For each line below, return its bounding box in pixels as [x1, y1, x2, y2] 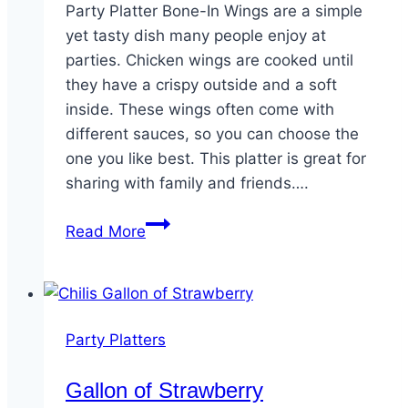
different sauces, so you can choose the [66, 125, 359, 144]
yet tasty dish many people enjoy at [66, 26, 326, 46]
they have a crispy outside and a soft [66, 76, 337, 95]
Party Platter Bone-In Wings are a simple [66, 2, 362, 21]
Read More [66, 222, 146, 241]
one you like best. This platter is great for [66, 149, 366, 168]
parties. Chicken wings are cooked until [66, 51, 353, 70]
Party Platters [66, 331, 166, 350]
